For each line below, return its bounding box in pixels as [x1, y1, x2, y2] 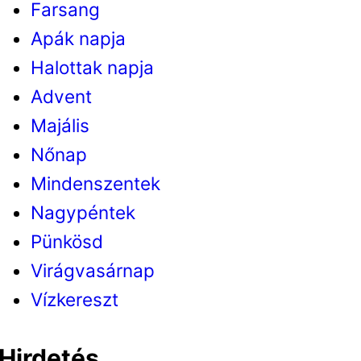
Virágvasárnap [30, 259, 155, 281]
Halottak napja [30, 56, 154, 78]
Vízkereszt [30, 288, 118, 310]
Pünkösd [30, 230, 103, 252]
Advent [30, 85, 92, 107]
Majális [30, 114, 89, 136]
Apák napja [30, 27, 126, 49]
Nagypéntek [30, 201, 135, 223]
